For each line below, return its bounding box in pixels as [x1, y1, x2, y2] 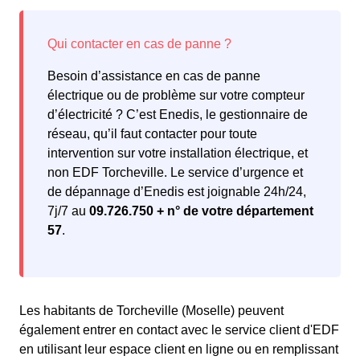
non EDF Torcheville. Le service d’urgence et [47, 166, 303, 180]
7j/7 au [47, 204, 89, 219]
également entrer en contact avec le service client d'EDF [19, 323, 339, 337]
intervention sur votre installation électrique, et [47, 146, 308, 161]
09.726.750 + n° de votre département [89, 204, 313, 219]
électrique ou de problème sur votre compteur [47, 88, 305, 103]
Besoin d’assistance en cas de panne [47, 69, 260, 84]
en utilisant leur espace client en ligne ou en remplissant [19, 342, 338, 357]
